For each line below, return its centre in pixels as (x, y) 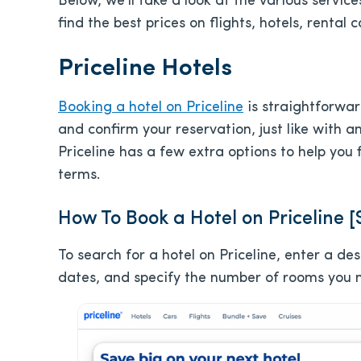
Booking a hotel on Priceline (151, 108)
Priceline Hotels (145, 69)
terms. (79, 175)
